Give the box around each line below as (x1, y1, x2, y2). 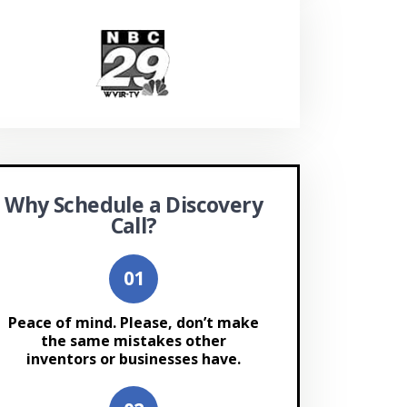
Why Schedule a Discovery (5, 189, 263, 219)
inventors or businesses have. (26, 348, 242, 369)
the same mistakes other (41, 330, 227, 351)
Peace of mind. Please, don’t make (8, 312, 260, 333)
